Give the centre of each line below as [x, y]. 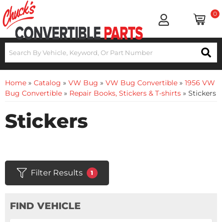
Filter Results [56, 173]
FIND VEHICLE [45, 206]
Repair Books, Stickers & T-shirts [125, 93]
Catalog [47, 83]
